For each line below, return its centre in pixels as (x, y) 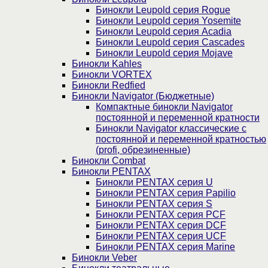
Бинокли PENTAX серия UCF (161, 236)
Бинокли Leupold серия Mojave (164, 53)
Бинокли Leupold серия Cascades (170, 42)
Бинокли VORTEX (112, 75)
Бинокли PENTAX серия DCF (161, 226)
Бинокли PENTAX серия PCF (161, 215)
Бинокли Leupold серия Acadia (164, 32)
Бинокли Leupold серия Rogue (163, 10)
